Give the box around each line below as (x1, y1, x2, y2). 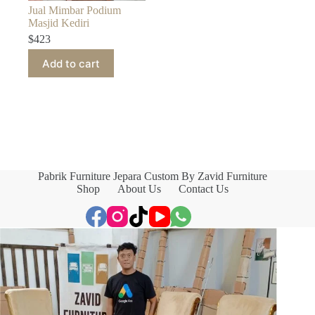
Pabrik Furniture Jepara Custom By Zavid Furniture (38, 170, 268, 183)
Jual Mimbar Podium (28, 4, 121, 17)
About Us (117, 183, 162, 195)
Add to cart (42, 56, 100, 70)
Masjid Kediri (28, 17, 89, 30)
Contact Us (179, 183, 229, 195)
